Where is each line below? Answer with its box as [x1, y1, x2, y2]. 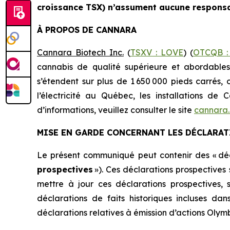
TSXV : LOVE [130, 47, 183, 57]
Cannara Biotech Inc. [37, 47, 124, 57]
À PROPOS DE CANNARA [37, 25, 137, 35]
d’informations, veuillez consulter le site [37, 105, 194, 115]
